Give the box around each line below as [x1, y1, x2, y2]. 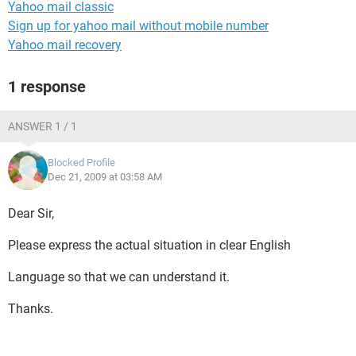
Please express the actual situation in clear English [8, 238, 291, 253]
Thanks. [8, 301, 53, 316]
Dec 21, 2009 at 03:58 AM [48, 171, 162, 183]
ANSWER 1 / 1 [8, 120, 77, 133]
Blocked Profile [48, 157, 115, 168]
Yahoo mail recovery [8, 37, 122, 52]
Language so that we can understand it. [8, 269, 230, 284]
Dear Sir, [8, 206, 54, 221]
